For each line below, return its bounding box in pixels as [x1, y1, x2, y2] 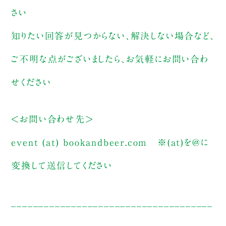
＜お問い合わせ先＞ [11, 114, 94, 124]
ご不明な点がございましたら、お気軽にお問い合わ [11, 54, 209, 64]
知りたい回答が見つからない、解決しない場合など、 [11, 31, 215, 40]
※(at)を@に [147, 137, 209, 147]
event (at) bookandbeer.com [11, 137, 148, 147]
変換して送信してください [11, 160, 112, 170]
